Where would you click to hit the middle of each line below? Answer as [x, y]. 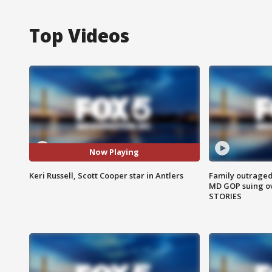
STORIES [225, 196]
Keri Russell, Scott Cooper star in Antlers [106, 175]
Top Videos [79, 35]
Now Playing [114, 152]
